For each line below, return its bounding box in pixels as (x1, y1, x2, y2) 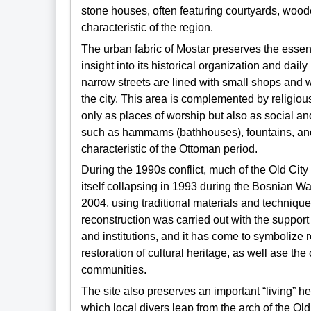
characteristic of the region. (81, 22, 213, 34)
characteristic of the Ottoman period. (81, 142, 258, 155)
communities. (81, 264, 146, 276)
